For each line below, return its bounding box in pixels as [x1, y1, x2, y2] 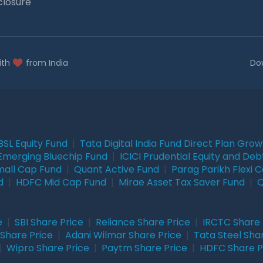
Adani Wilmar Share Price [65, 228, 181, 242]
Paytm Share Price [102, 241, 187, 255]
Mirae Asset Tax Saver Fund [119, 175, 245, 189]
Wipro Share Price [6, 241, 89, 255]
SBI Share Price [15, 215, 83, 229]
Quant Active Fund [74, 162, 159, 176]
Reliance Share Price [96, 215, 190, 229]
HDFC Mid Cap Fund [16, 175, 106, 189]
